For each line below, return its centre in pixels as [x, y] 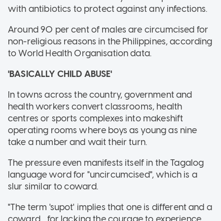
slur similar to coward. [53, 187]
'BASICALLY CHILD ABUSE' [60, 74]
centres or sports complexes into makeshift [96, 119]
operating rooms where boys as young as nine [103, 130]
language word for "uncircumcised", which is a [103, 175]
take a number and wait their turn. [78, 142]
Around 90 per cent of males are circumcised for [108, 30]
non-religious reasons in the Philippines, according [110, 42]
